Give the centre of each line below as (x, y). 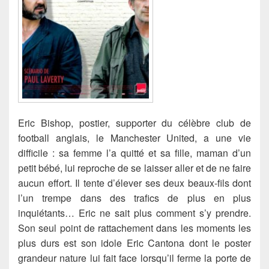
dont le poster (220, 243)
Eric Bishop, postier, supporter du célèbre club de (134, 123)
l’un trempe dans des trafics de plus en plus (134, 198)
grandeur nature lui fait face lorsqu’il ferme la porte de (134, 258)
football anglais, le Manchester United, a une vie (134, 138)
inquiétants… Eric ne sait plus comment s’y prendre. (134, 213)
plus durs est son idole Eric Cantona (104, 243)
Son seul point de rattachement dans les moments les (134, 228)
